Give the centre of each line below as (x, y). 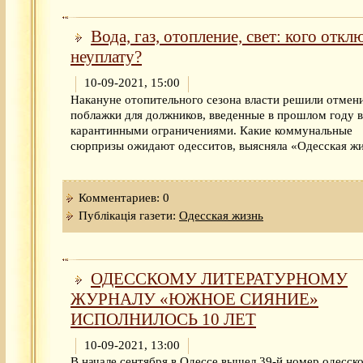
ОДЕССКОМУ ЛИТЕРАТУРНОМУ (219, 278)
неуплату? (106, 57)
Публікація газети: (129, 215)
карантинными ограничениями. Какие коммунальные (211, 130)
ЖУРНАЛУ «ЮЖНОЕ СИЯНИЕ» (194, 299)
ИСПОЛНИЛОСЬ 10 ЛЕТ (163, 319)
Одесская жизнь (221, 215)
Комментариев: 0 (124, 197)
